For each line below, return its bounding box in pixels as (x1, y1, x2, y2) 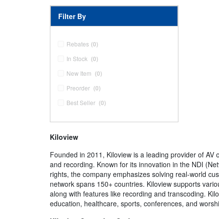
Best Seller (66, 98, 95, 107)
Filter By (58, 11, 86, 22)
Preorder (66, 84, 90, 92)
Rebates (66, 40, 89, 48)
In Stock (66, 54, 88, 63)
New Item (66, 69, 91, 78)
